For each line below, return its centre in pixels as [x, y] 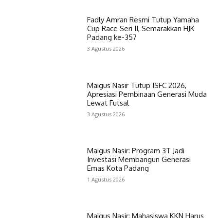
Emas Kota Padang [118, 168]
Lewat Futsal [108, 103]
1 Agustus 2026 [106, 179]
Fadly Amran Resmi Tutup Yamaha [143, 20]
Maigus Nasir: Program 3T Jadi [136, 150]
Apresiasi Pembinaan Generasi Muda [147, 94]
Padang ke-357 [112, 37]
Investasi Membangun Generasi [139, 159]
